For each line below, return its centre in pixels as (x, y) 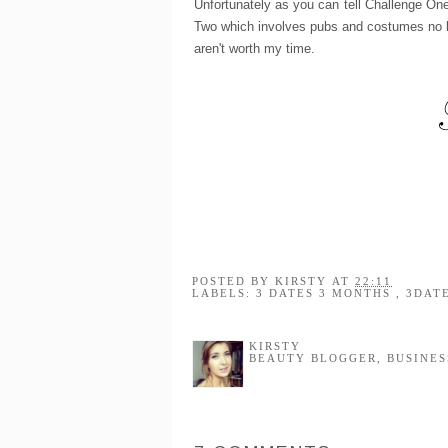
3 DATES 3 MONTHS (326, 292)
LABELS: (224, 292)
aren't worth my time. (254, 48)
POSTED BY (233, 280)
